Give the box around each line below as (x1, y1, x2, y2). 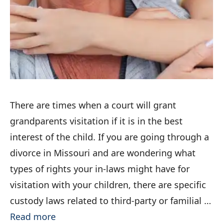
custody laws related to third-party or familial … (10, 195, 211, 207)
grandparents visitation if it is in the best (10, 115, 183, 127)
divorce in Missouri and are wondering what (10, 147, 196, 159)
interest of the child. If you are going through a (10, 131, 209, 143)
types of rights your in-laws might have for (10, 163, 190, 175)
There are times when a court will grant (10, 99, 176, 111)
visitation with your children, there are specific (10, 179, 206, 191)
